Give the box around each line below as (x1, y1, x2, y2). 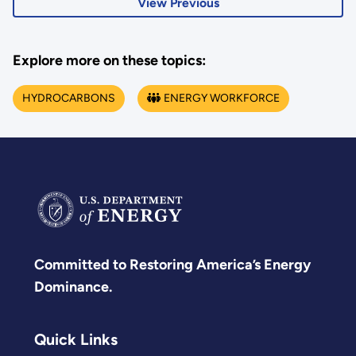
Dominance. (34, 277, 112, 296)
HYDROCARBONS (21, 91, 115, 105)
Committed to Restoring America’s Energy (34, 255, 311, 273)
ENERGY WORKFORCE (164, 91, 281, 105)
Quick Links (34, 330, 118, 350)
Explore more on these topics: (12, 52, 206, 69)
